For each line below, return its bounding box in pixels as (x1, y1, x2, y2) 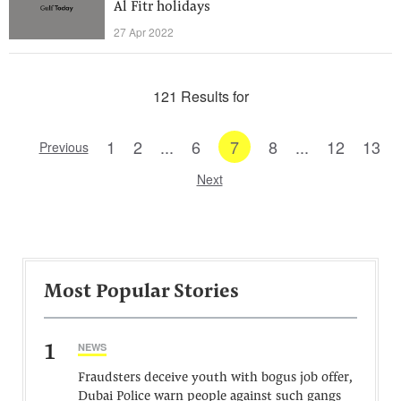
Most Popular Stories (44, 283, 239, 303)
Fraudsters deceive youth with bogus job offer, (78, 371, 352, 385)
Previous (38, 138, 89, 156)
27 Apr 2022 (114, 24, 174, 39)
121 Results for (152, 86, 249, 107)
